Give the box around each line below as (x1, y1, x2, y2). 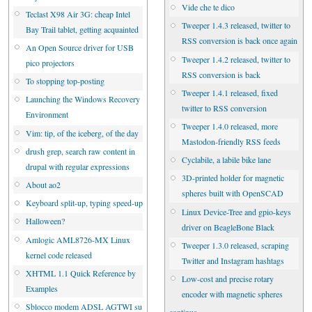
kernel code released (26, 249, 92, 260)
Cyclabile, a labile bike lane (182, 154, 271, 166)
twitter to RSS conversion (182, 102, 267, 114)
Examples (26, 282, 58, 294)
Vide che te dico (182, 1, 235, 13)
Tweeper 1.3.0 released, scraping (182, 239, 289, 251)
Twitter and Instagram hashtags (182, 254, 284, 266)
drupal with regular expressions (26, 160, 130, 172)
